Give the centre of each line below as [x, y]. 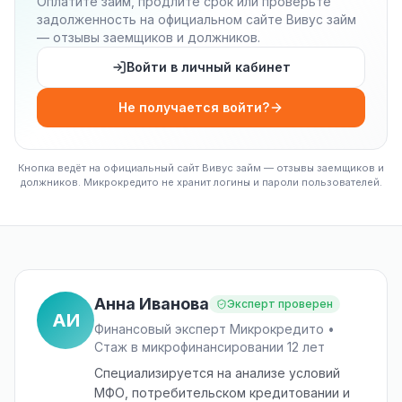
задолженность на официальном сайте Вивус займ [197, 19]
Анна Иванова [152, 304]
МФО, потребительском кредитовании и [222, 393]
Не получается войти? [194, 107]
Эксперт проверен [280, 304]
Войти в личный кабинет [208, 67]
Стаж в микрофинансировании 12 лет [210, 347]
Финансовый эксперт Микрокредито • [214, 329]
